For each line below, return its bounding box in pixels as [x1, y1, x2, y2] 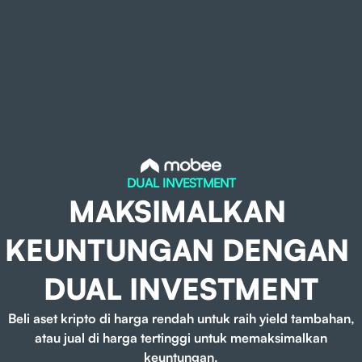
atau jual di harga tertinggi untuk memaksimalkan [35, 330, 327, 347]
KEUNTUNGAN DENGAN [5, 232, 357, 269]
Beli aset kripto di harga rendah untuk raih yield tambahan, [7, 310, 355, 327]
